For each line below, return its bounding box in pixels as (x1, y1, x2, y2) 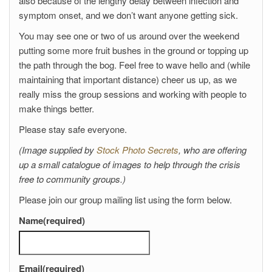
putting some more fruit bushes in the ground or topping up (19, 43, 248, 56)
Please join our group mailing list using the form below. (19, 192, 232, 206)
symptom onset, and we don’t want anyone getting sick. (19, 8, 238, 21)
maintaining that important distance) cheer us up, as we (19, 72, 237, 86)
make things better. (19, 101, 94, 115)
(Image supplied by (19, 143, 97, 156)
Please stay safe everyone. (19, 122, 127, 135)
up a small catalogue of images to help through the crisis (19, 157, 240, 171)
